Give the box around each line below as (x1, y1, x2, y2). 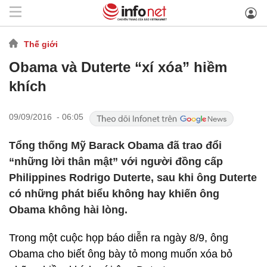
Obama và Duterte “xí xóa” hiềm (9, 59, 227, 75)
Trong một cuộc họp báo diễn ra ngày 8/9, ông (9, 232, 228, 244)
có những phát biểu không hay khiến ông (9, 188, 219, 200)
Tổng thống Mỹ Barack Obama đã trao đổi (9, 139, 222, 151)
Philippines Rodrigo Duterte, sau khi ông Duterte (9, 172, 257, 184)
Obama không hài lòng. (9, 204, 128, 216)
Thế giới (24, 39, 58, 49)
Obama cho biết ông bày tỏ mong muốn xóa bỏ (9, 248, 232, 260)
